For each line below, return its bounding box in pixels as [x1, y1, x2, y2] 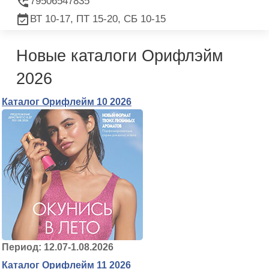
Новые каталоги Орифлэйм [16, 46, 224, 65]
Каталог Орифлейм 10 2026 [2, 96, 131, 107]
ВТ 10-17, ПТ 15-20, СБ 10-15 [30, 13, 166, 25]
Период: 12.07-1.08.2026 [2, 241, 113, 252]
